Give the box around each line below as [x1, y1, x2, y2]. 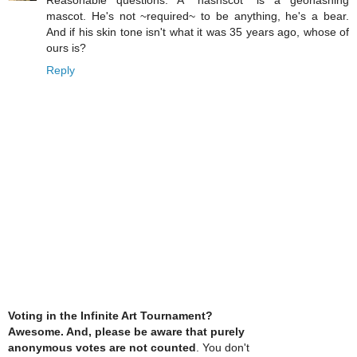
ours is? [46, 41, 86, 55]
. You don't [196, 340, 249, 354]
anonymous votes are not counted [8, 340, 196, 354]
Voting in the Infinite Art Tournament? [8, 308, 213, 322]
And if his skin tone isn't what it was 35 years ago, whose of [46, 25, 349, 39]
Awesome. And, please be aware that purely [8, 324, 245, 338]
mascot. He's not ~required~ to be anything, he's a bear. [46, 10, 349, 23]
